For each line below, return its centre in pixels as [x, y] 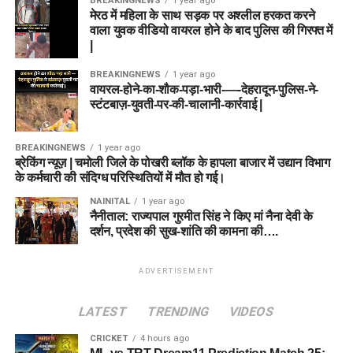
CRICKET [109, 339]
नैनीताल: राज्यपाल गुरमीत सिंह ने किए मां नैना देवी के [201, 217]
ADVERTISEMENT [176, 271]
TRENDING [178, 312]
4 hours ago [164, 339]
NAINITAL [110, 202]
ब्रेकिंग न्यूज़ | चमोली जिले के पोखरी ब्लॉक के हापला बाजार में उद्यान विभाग [172, 163]
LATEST [103, 312]
